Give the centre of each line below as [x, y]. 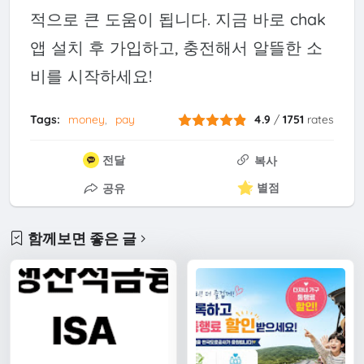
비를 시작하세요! [91, 76]
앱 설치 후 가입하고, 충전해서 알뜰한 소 [176, 48]
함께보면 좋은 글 [82, 238]
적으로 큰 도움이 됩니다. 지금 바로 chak [178, 19]
